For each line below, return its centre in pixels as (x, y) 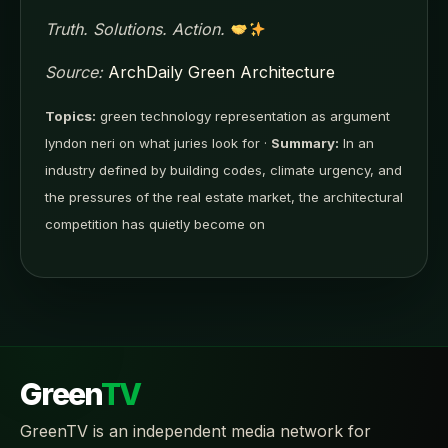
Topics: (70, 116)
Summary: (305, 143)
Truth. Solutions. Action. (135, 29)
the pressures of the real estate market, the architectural (224, 197)
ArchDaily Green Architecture (221, 72)
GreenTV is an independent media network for (195, 431)
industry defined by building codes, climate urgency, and (223, 170)
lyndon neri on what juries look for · (158, 143)
